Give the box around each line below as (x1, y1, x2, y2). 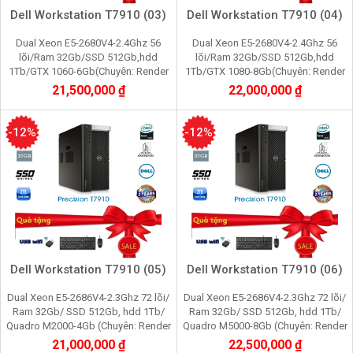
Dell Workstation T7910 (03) (10, 7, 166, 22)
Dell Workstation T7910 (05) (10, 262, 166, 277)
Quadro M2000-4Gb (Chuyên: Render (6, 319, 171, 332)
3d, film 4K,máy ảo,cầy (38, 333, 139, 346)
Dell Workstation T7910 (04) (187, 7, 343, 22)
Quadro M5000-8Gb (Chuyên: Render (182, 319, 347, 332)
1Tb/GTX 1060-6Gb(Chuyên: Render (8, 65, 169, 77)
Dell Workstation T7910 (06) (187, 262, 343, 277)
